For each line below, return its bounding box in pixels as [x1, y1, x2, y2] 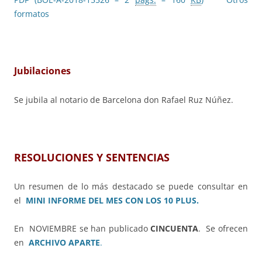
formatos [14, 8, 49, 20]
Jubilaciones [14, 64, 71, 78]
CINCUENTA [150, 223, 199, 235]
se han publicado [79, 223, 151, 235]
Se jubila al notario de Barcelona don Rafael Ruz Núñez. [14, 94, 233, 106]
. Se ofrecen [198, 223, 249, 235]
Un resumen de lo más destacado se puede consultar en [14, 181, 248, 192]
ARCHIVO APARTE [29, 237, 100, 249]
